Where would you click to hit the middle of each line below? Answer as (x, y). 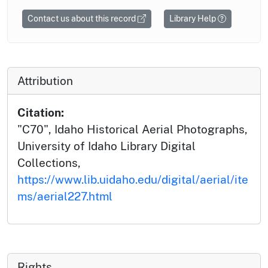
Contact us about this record (83, 19)
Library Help (194, 19)
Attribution (45, 81)
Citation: (41, 113)
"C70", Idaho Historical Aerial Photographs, (133, 130)
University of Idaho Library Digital (106, 146)
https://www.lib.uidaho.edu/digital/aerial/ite (133, 180)
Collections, (49, 163)
